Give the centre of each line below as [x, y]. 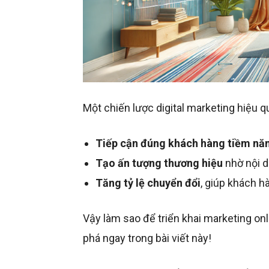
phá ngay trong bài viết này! [147, 238]
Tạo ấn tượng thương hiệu [159, 163]
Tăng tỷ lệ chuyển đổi [148, 183]
